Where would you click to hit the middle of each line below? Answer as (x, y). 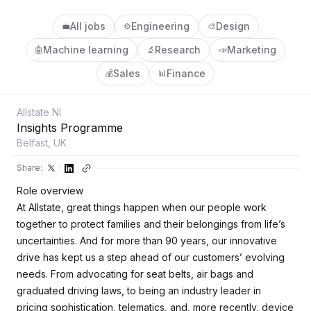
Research (178, 50)
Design (233, 26)
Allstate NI (39, 112)
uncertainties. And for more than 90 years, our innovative (147, 241)
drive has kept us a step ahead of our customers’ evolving (151, 257)
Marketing (252, 50)
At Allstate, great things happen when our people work (142, 207)
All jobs (87, 26)
